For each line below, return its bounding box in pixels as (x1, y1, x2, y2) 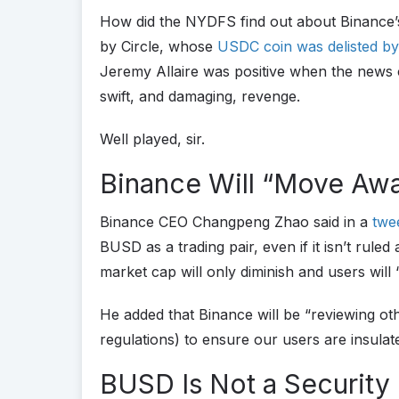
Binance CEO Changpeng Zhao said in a (100, 212, 372, 231)
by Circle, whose (100, 37, 217, 55)
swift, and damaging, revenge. (100, 86, 300, 105)
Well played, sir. (100, 129, 205, 148)
